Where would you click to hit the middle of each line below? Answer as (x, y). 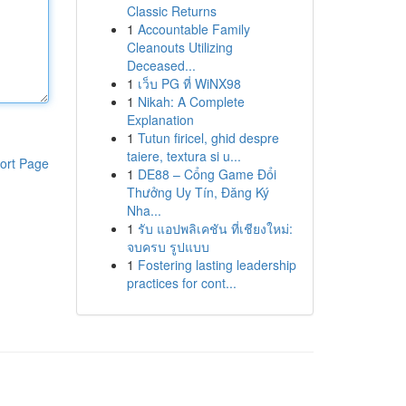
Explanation (160, 120)
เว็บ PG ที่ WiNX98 (189, 83)
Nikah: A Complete (191, 101)
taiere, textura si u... (184, 156)
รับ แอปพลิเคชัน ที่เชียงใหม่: (215, 228)
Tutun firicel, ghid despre (208, 138)
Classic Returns (171, 11)
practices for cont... (181, 283)
